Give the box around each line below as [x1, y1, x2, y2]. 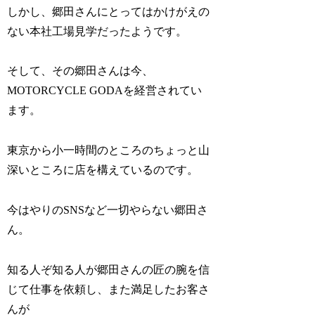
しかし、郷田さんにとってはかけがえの [7, 5, 210, 18]
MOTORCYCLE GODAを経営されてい [7, 84, 202, 97]
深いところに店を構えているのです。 [7, 164, 199, 176]
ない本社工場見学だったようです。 [7, 25, 188, 37]
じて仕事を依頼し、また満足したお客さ [7, 283, 210, 295]
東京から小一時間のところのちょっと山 [7, 144, 210, 157]
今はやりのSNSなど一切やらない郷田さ [7, 204, 209, 217]
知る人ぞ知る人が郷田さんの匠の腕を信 [7, 263, 210, 276]
